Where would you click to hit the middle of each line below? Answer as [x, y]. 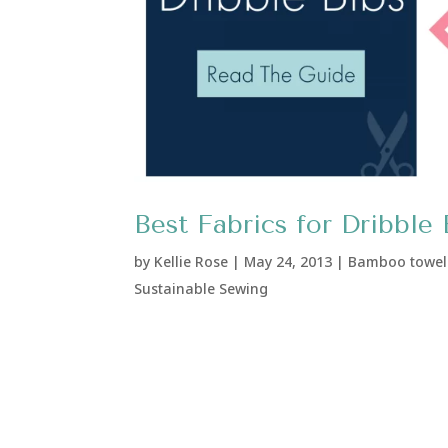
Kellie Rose [191, 261]
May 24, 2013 [288, 261]
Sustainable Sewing [201, 288]
